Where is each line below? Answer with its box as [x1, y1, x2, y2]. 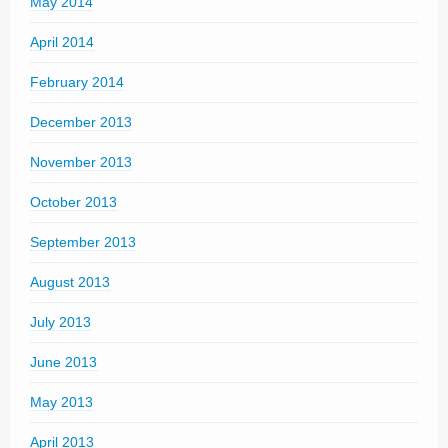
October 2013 [30, 193, 117, 210]
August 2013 [30, 273, 110, 290]
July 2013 [30, 313, 91, 330]
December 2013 [30, 113, 132, 130]
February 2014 [30, 73, 124, 90]
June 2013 [30, 353, 97, 370]
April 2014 [30, 33, 94, 50]
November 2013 [30, 153, 132, 170]
